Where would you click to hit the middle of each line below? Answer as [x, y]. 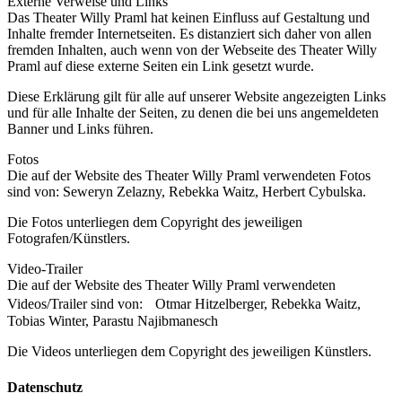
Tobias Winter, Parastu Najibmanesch [113, 321]
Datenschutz [45, 387]
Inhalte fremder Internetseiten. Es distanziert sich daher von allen [189, 34]
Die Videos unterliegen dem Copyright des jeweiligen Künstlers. [189, 352]
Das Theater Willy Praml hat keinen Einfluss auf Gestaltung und [188, 18]
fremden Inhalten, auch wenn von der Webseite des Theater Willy [192, 50]
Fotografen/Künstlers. [69, 239]
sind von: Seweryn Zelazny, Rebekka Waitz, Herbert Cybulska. [187, 192]
